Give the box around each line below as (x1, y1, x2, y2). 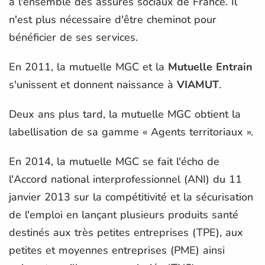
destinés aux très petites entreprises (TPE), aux (9, 225, 243, 240)
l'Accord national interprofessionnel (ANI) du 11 (9, 172, 242, 186)
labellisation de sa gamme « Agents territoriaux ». (9, 124, 253, 139)
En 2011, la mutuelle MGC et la (9, 59, 168, 74)
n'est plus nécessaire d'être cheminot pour (9, 12, 216, 27)
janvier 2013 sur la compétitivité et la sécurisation (9, 189, 253, 204)
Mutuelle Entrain (168, 59, 253, 74)
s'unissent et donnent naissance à (9, 77, 177, 92)
